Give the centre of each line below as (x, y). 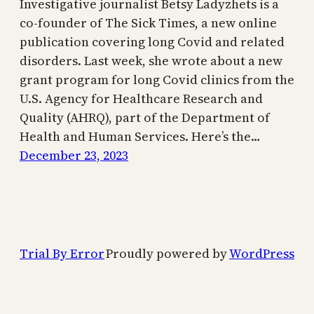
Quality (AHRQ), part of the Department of (145, 118)
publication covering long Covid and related (152, 42)
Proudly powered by (168, 254)
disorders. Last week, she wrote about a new (151, 61)
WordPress (262, 254)
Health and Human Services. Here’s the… (140, 137)
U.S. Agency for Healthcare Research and (141, 99)
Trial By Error (62, 254)
